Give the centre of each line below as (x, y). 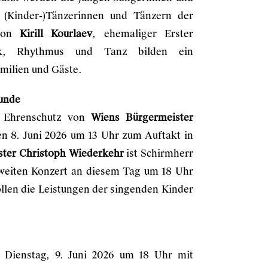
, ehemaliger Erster (143, 34)
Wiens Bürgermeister (142, 118)
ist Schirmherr (158, 153)
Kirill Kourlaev (56, 34)
